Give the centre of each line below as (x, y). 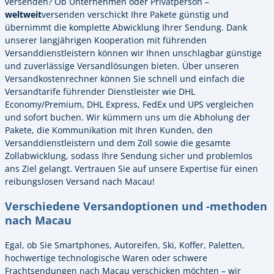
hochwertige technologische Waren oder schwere (106, 257)
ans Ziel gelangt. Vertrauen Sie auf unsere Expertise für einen (131, 168)
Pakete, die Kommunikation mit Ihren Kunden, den (109, 130)
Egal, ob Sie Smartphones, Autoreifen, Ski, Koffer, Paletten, (125, 245)
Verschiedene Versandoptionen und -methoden (136, 206)
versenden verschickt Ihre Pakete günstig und (135, 14)
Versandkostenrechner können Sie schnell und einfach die (125, 78)
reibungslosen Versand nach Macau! (80, 181)
